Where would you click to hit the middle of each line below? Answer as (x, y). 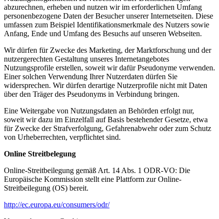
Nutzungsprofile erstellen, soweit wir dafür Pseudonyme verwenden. (109, 67)
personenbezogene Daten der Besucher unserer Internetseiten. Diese (109, 16)
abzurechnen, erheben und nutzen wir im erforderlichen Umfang (103, 7)
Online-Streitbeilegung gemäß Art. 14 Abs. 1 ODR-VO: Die (97, 170)
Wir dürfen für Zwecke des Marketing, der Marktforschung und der (108, 50)
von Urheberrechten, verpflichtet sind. (62, 137)
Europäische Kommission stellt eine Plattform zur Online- (93, 179)
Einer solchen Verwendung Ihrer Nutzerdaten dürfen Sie (91, 76)
